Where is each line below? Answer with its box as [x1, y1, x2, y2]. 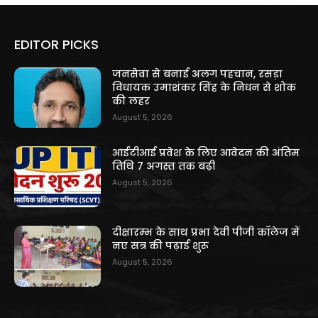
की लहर [112, 93, 150, 108]
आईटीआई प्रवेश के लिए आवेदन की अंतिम [112, 146, 300, 160]
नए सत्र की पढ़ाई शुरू [112, 238, 209, 253]
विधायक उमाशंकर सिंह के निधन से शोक [112, 79, 297, 94]
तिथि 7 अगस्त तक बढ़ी [112, 159, 216, 174]
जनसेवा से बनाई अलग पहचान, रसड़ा [112, 66, 283, 81]
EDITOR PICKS [14, 35, 99, 53]
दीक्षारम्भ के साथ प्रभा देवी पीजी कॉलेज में [112, 225, 300, 240]
